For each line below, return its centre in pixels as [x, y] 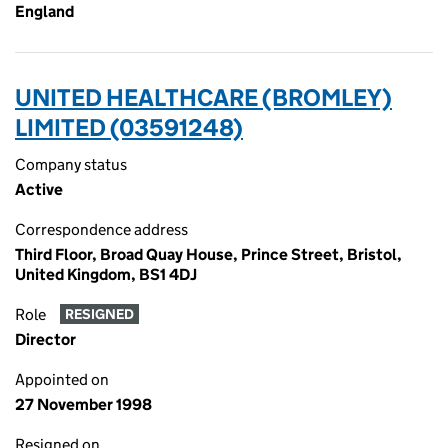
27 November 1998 [83, 404]
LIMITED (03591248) [129, 127]
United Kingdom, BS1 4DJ [106, 274]
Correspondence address [101, 229]
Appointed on [62, 379]
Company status [71, 164]
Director [45, 339]
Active [39, 189]
